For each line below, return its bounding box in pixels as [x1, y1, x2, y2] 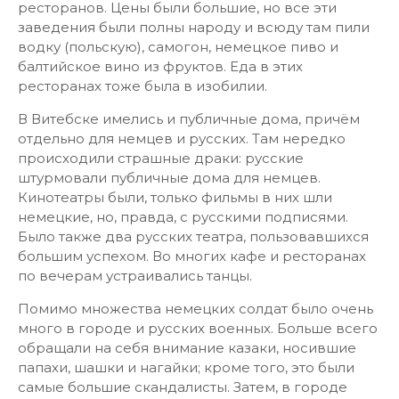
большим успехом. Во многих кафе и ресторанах [18, 248, 366, 265]
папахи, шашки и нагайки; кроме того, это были [18, 359, 354, 376]
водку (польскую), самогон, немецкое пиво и [18, 38, 338, 55]
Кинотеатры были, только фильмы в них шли [18, 189, 332, 206]
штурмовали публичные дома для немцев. [18, 169, 321, 186]
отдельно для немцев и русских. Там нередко [18, 130, 346, 147]
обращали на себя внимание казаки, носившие [18, 339, 356, 356]
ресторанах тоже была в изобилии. [18, 77, 267, 94]
